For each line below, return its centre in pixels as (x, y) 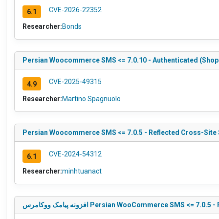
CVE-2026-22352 (75, 10)
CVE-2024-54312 (75, 154)
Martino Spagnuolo (91, 99)
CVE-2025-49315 (75, 82)
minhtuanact (82, 171)
